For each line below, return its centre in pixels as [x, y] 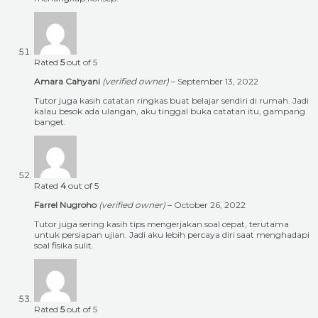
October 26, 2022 [210, 205]
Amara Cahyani [68, 82]
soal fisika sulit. [64, 246]
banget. [50, 122]
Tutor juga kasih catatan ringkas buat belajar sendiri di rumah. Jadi [171, 101]
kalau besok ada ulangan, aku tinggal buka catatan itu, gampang [170, 111]
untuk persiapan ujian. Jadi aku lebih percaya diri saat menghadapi [172, 235]
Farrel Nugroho [66, 205]
